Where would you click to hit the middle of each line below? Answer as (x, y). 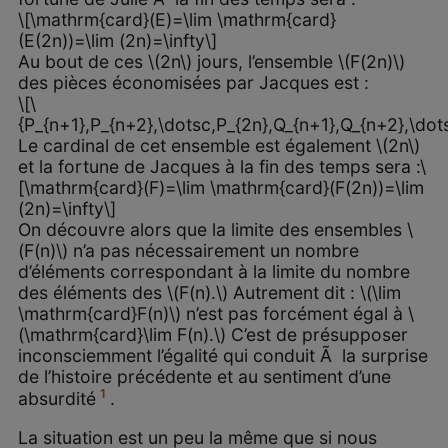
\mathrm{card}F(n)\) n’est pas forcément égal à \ (215, 314)
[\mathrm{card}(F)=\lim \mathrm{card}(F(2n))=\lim (220, 188)
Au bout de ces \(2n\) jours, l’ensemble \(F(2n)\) (211, 62)
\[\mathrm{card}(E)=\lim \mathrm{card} (176, 20)
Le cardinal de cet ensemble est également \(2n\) (218, 146)
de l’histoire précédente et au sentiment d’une (204, 377)
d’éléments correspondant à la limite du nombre (213, 272)
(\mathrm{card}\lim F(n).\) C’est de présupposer (212, 335)
